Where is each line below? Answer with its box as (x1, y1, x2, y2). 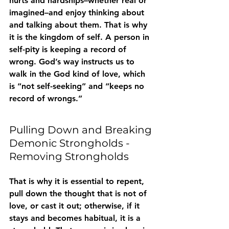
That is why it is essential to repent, (9, 176, 147, 186)
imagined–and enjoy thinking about (9, 7, 147, 17)
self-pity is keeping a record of (9, 44, 129, 54)
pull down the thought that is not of (9, 188, 149, 198)
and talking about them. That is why (9, 19, 150, 30)
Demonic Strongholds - (9, 136, 132, 149)
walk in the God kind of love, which (9, 68, 148, 79)
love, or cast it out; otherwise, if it (9, 200, 142, 211)
